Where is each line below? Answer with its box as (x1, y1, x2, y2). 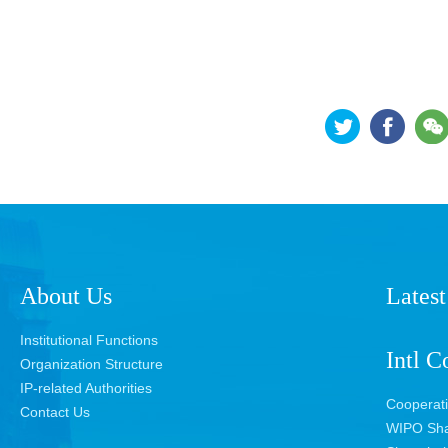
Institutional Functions (20, 332, 158, 348)
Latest (386, 283, 446, 309)
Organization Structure (20, 356, 163, 372)
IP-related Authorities (20, 380, 152, 396)
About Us (20, 283, 112, 309)
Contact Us (20, 404, 90, 420)
